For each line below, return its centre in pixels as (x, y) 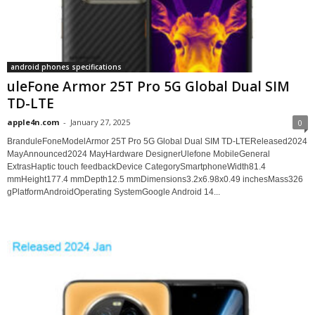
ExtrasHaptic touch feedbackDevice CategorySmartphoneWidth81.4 (136, 167)
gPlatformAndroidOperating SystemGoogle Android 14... (114, 192)
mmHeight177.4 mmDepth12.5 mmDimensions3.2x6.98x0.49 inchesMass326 (155, 180)
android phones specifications (66, 67)
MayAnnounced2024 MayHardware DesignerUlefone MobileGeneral (139, 154)
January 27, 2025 (100, 122)
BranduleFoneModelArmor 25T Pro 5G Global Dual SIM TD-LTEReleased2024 (157, 142)
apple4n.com (33, 122)
